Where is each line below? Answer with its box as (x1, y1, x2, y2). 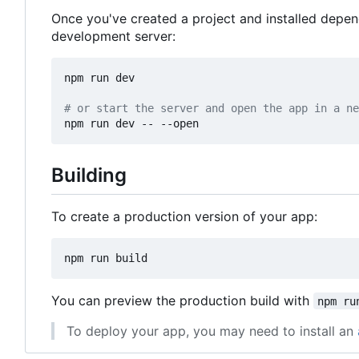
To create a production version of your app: (51, 208, 317, 224)
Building (51, 163, 127, 188)
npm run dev (64, 71, 135, 85)
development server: (51, 28, 175, 45)
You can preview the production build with (51, 292, 313, 309)
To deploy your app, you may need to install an (67, 322, 357, 339)
